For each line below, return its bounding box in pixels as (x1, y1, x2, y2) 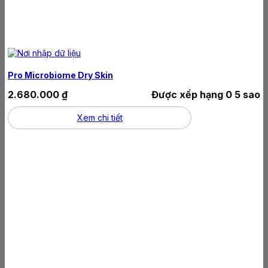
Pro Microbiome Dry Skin (8, 69, 113, 80)
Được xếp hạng (151, 88, 226, 100)
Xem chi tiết (77, 112, 123, 123)
